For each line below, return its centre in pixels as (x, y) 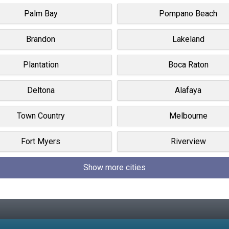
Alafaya (188, 90)
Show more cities (114, 167)
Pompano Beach (188, 13)
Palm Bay (41, 13)
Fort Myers (41, 141)
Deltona (41, 90)
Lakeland (188, 39)
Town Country (41, 116)
